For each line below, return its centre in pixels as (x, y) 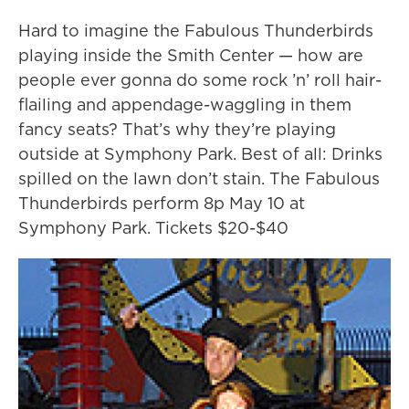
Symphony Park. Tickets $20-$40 (153, 228)
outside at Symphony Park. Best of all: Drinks (200, 154)
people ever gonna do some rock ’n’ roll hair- (200, 80)
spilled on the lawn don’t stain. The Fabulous (199, 179)
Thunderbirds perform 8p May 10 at (162, 204)
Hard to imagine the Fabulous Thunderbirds (196, 31)
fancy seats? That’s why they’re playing (177, 130)
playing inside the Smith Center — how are (191, 56)
